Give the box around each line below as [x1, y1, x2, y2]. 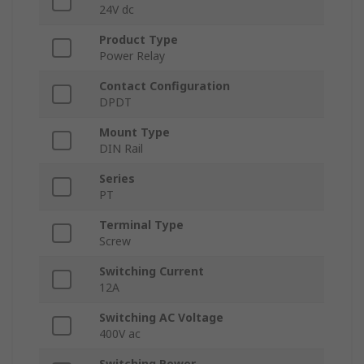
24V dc [99, 2, 134, 18]
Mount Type [99, 124, 170, 141]
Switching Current [99, 263, 204, 279]
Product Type [99, 32, 178, 48]
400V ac [99, 326, 141, 342]
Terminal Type [99, 217, 184, 233]
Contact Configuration [99, 78, 230, 94]
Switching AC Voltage [99, 310, 223, 326]
